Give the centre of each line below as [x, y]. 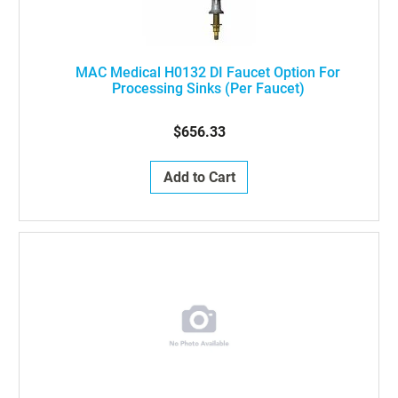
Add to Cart [199, 177]
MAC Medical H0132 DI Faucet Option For [208, 72]
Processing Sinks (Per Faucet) [208, 88]
